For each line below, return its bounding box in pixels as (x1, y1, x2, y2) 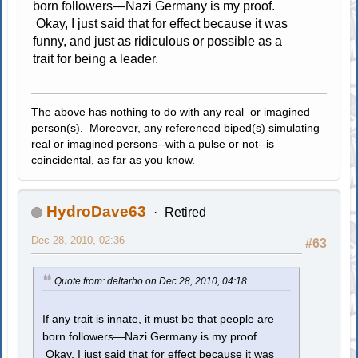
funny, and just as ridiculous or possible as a (33, 34, 283, 48)
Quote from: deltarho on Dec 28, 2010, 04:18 (54, 275, 248, 287)
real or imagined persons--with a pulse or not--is (31, 137, 275, 150)
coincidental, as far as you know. (31, 153, 196, 166)
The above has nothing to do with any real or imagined (31, 105, 311, 118)
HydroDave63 (46, 202, 147, 220)
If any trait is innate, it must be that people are (42, 313, 275, 326)
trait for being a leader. (33, 51, 159, 66)
